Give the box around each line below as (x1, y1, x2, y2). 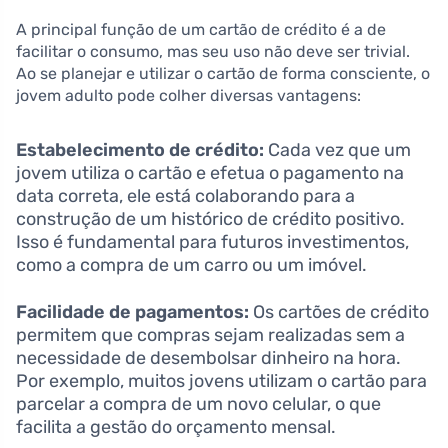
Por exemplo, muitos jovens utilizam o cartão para (16, 369, 427, 392)
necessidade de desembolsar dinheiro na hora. (16, 346, 401, 369)
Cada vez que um (264, 138, 411, 161)
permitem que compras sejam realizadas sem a (16, 323, 405, 346)
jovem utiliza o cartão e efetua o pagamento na (16, 161, 404, 184)
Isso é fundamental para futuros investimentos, (16, 230, 409, 253)
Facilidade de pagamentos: (16, 300, 249, 323)
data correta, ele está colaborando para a (16, 184, 355, 207)
